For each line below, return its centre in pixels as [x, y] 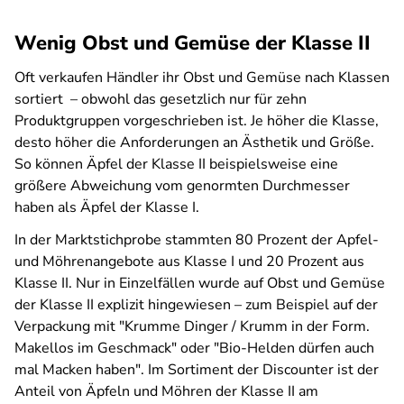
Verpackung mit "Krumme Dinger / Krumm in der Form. [192, 326]
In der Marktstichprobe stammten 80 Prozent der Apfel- [197, 240]
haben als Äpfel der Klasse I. [107, 207]
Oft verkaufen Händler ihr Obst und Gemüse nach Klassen [202, 78]
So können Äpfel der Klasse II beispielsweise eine [176, 164]
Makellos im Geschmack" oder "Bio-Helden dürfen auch [194, 348]
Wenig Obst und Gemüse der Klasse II [193, 43]
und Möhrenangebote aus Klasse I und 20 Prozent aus [189, 262]
